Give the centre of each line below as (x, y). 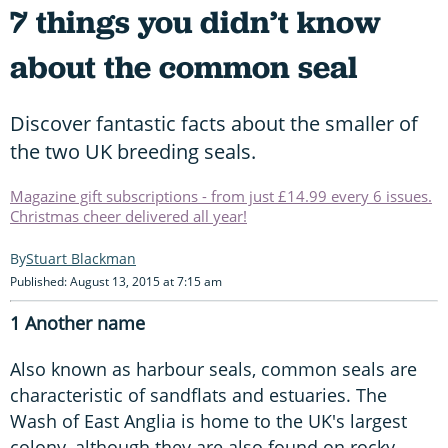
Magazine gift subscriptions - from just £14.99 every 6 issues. (221, 195)
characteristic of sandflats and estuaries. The (198, 394)
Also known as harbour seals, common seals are (213, 368)
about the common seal (184, 66)
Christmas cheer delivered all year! (128, 215)
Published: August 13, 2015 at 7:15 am (116, 281)
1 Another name (77, 322)
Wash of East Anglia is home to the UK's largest (208, 420)
